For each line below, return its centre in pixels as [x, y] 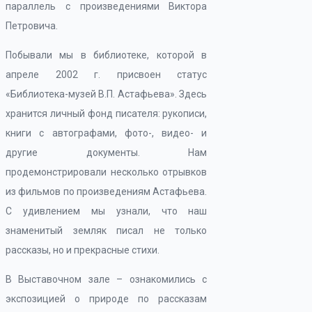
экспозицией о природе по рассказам [107, 299]
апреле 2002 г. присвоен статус [107, 75]
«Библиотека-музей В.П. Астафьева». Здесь [107, 94]
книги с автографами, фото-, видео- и [107, 133]
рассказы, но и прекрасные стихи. [83, 250]
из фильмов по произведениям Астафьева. [107, 192]
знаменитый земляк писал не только [107, 231]
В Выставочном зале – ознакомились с [107, 279]
